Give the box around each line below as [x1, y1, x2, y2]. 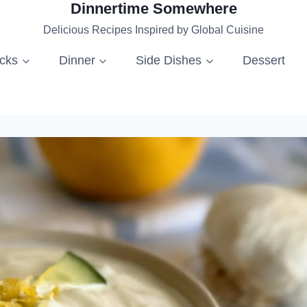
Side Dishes [136, 53, 202, 67]
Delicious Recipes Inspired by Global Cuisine [43, 24, 264, 36]
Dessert [242, 53, 285, 67]
